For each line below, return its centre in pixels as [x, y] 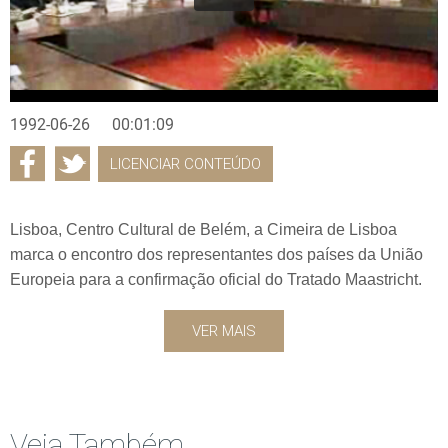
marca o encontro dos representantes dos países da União [216, 254]
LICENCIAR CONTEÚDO [185, 163]
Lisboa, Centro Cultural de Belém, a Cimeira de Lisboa [203, 229]
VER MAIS [224, 330]
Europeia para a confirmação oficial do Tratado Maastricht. [216, 279]
